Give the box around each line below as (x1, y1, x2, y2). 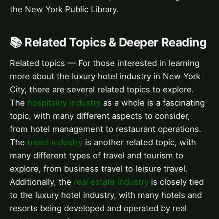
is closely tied (149, 176, 204, 187)
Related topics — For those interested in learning (10, 58, 199, 68)
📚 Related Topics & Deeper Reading (10, 35, 207, 50)
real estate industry (74, 176, 149, 187)
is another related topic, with (83, 137, 196, 147)
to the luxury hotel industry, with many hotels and (10, 190, 202, 200)
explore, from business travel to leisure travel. (10, 163, 188, 174)
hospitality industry (27, 97, 101, 108)
